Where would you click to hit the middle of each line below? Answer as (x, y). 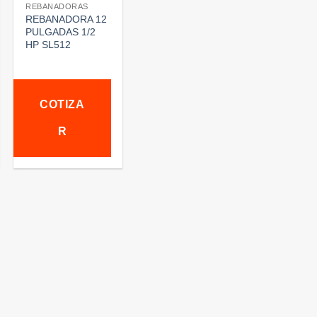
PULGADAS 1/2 (61, 31)
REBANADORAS (57, 6)
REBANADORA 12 (67, 19)
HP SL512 (48, 44)
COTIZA (62, 105)
